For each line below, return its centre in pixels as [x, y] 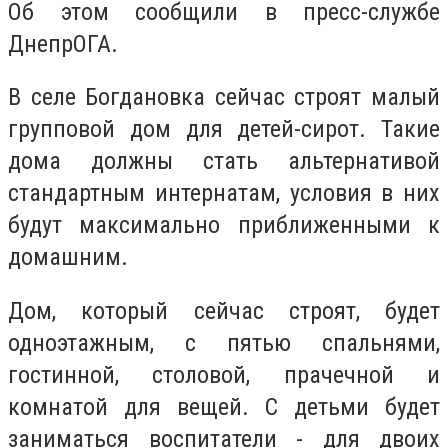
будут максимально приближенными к [224, 225]
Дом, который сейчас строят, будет [224, 310]
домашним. [68, 257]
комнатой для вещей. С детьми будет [224, 406]
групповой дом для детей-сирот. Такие [224, 129]
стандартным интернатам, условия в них [224, 193]
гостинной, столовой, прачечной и [224, 374]
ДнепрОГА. [63, 43]
